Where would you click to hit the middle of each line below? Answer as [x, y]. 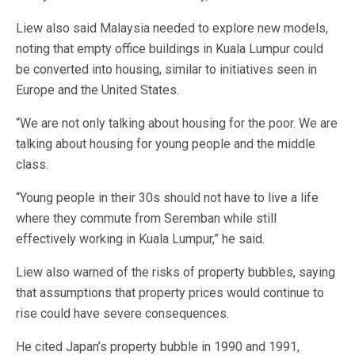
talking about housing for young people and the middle [166, 144]
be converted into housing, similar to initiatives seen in [166, 69]
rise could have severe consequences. [122, 313]
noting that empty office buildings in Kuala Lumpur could [170, 49]
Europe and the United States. [97, 90]
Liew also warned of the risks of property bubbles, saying [176, 272]
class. [32, 164]
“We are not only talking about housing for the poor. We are [177, 123]
